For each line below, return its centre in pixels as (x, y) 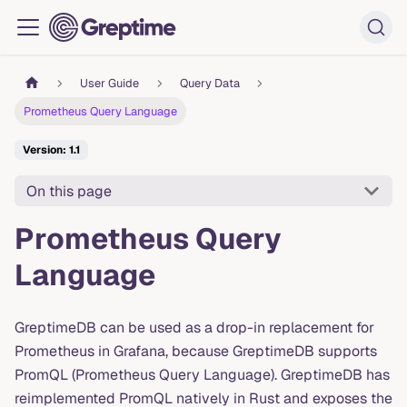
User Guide (110, 84)
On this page (69, 191)
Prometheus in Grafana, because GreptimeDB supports (196, 352)
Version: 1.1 (51, 150)
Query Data (209, 84)
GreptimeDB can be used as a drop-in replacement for (194, 328)
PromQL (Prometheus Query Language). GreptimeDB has (202, 375)
